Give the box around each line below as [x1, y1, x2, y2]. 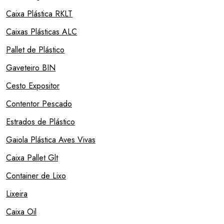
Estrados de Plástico [6, 116, 75, 128]
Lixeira [6, 188, 27, 200]
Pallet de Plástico [6, 44, 64, 56]
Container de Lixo [6, 170, 66, 182]
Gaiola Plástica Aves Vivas [6, 134, 95, 146]
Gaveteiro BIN [6, 62, 55, 74]
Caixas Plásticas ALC [6, 26, 77, 38]
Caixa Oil [6, 206, 36, 218]
